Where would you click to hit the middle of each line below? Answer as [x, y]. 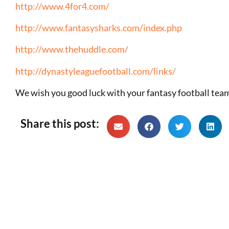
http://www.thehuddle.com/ [72, 49]
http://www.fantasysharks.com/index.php [99, 27]
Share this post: [60, 124]
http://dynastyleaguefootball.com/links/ [96, 71]
